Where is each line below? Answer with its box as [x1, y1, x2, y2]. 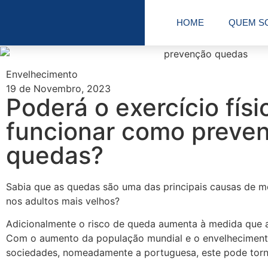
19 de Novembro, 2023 [6, 82, 111, 95]
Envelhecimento [6, 68, 78, 80]
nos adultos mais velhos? [6, 194, 120, 207]
